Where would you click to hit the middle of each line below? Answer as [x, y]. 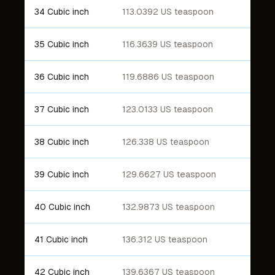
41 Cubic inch [61, 239]
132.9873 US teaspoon [168, 207]
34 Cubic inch [62, 12]
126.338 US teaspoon [166, 142]
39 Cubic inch [62, 174]
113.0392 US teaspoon [168, 12]
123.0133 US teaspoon [168, 109]
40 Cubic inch [62, 207]
